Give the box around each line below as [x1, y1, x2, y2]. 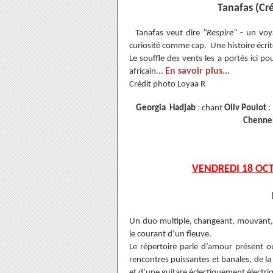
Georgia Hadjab [135, 104, 197, 113]
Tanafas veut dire [135, 29, 203, 38]
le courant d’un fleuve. [129, 230, 211, 239]
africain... [129, 67, 165, 76]
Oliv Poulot [224, 104, 266, 113]
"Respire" [202, 29, 240, 38]
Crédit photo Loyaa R [129, 80, 205, 89]
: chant [197, 104, 224, 113]
